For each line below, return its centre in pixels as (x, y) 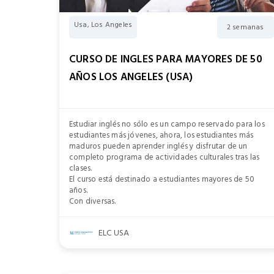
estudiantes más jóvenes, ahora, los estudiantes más (161, 135)
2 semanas (245, 27)
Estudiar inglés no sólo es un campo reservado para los (167, 124)
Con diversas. (93, 201)
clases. (81, 168)
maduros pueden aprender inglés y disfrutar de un (158, 146)
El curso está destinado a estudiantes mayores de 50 (162, 179)
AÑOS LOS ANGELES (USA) (131, 77)
